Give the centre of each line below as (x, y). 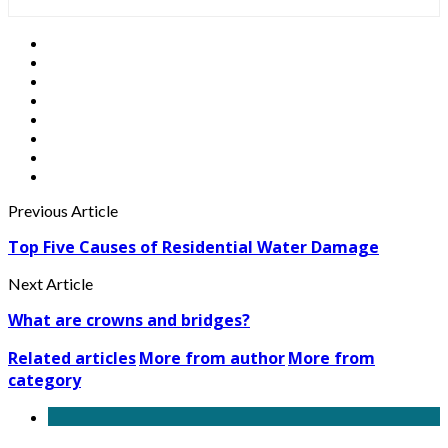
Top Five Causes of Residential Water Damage (193, 247)
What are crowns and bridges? (129, 320)
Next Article (50, 284)
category (44, 380)
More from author (212, 358)
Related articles (72, 358)
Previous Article (63, 211)
